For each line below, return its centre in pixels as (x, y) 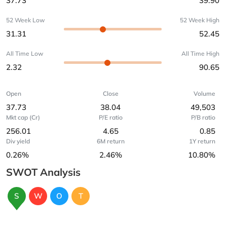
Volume (204, 93)
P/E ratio (110, 117)
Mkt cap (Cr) (23, 117)
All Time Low (25, 53)
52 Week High (200, 20)
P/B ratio (203, 117)
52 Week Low (25, 20)
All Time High (200, 53)
